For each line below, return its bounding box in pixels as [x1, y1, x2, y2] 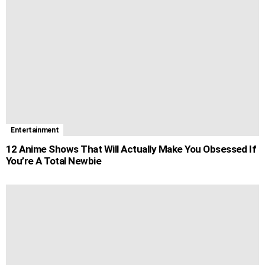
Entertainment [11, 125, 59, 134]
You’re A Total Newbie [6, 154, 102, 167]
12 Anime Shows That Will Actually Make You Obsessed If [6, 143, 257, 155]
